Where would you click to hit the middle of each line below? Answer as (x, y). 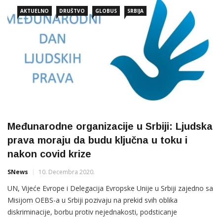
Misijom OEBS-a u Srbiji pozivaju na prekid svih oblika (92, 200)
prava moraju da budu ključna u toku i (97, 140)
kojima (18, 15)
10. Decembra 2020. (67, 172)
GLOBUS (106, 11)
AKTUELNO (35, 11)
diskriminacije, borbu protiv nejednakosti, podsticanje (92, 212)
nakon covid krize (49, 154)
